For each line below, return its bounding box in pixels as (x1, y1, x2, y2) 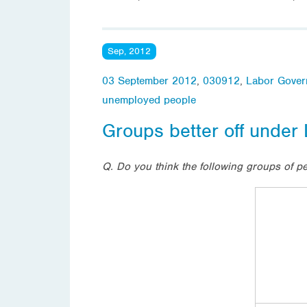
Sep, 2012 (108, 45, 151, 57)
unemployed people (102, 93, 196, 107)
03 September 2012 (102, 73, 197, 88)
